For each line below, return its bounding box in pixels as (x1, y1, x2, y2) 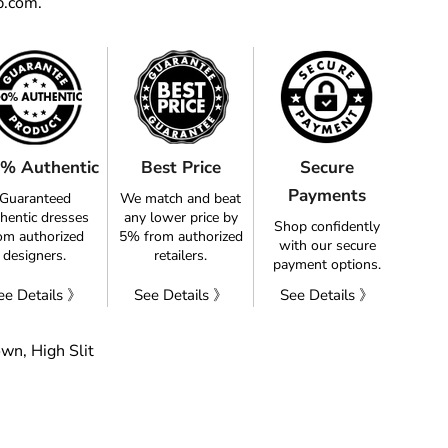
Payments (288, 184, 366, 208)
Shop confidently (274, 217, 380, 237)
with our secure (278, 236, 376, 256)
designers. (3, 246, 66, 266)
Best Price (140, 156, 221, 180)
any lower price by (123, 208, 238, 228)
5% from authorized (118, 227, 243, 247)
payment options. (273, 255, 381, 275)
